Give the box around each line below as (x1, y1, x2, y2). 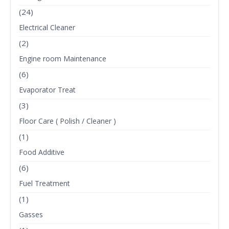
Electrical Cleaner (19, 22, 75, 33)
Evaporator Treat (19, 85, 76, 95)
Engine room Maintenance (19, 54, 106, 64)
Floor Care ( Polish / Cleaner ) (19, 116, 116, 126)
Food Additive (19, 147, 64, 157)
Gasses (19, 210, 43, 220)
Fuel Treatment (19, 178, 70, 189)
